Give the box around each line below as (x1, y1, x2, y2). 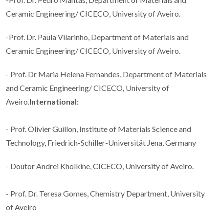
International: (29, 97, 79, 107)
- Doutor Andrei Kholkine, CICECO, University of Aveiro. (6, 161, 194, 171)
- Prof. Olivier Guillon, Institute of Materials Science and (6, 124, 191, 134)
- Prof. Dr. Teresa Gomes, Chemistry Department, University (6, 189, 205, 198)
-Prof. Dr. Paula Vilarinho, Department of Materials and (6, 32, 189, 42)
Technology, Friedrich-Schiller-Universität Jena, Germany (6, 138, 197, 148)
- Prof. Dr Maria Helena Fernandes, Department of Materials (6, 69, 207, 79)
